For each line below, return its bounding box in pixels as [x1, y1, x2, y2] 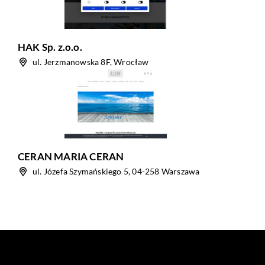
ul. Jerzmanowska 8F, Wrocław [33, 57, 149, 67]
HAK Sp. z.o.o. [18, 41, 82, 53]
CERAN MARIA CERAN [18, 150, 124, 163]
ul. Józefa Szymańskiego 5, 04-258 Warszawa [33, 166, 200, 176]
